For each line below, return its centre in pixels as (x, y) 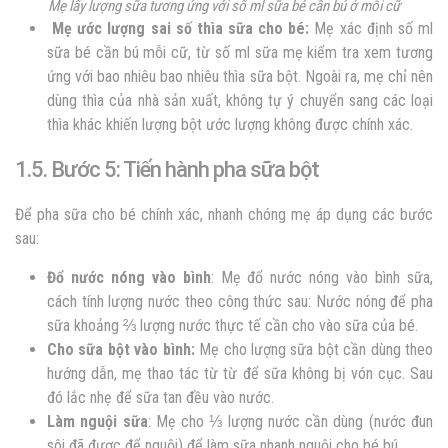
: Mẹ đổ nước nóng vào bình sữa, (322, 278)
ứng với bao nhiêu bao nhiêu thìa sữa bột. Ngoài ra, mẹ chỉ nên (240, 77)
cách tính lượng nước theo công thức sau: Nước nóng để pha (240, 302)
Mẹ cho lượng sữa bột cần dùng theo (316, 350)
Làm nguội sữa (97, 422)
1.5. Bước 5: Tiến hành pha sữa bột (167, 170)
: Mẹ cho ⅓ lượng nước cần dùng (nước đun (290, 422)
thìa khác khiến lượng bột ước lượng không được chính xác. (232, 125)
